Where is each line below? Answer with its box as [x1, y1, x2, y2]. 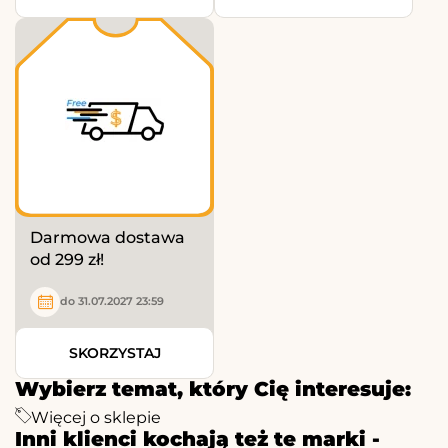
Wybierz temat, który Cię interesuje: [15, 376, 411, 401]
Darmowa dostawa [30, 227, 185, 247]
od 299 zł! [30, 249, 104, 269]
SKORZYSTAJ [68, 343, 161, 362]
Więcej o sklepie [31, 407, 161, 427]
